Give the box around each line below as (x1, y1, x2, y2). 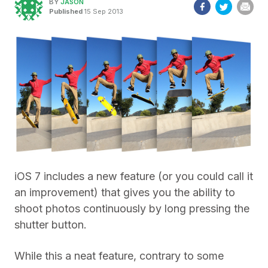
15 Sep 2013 (83, 7, 123, 16)
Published (49, 7, 83, 16)
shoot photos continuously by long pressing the (14, 202, 249, 215)
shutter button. (14, 218, 87, 231)
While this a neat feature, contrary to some (14, 249, 224, 262)
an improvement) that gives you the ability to (14, 185, 235, 199)
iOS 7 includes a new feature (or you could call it (14, 169, 253, 182)
